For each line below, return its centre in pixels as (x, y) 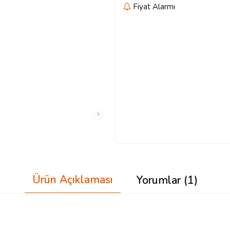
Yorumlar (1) (167, 180)
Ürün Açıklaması (73, 180)
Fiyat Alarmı (153, 7)
